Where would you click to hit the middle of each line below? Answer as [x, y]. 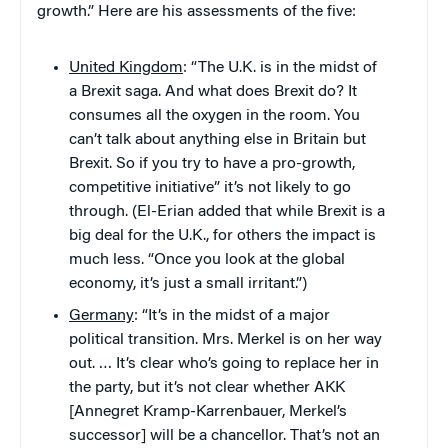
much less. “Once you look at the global [207, 260]
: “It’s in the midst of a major [232, 316]
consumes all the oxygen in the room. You [214, 116]
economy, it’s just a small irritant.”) [188, 284]
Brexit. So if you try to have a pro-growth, [212, 164]
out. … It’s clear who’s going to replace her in [224, 364]
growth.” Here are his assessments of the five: [196, 12]
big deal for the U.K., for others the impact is [222, 236]
